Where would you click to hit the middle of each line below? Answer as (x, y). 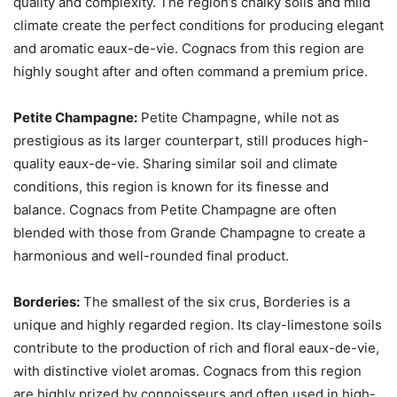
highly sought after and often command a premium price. (191, 71)
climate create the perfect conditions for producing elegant (198, 25)
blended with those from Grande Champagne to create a (189, 232)
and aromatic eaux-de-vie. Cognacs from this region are (189, 48)
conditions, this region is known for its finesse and (171, 186)
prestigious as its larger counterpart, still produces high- (191, 140)
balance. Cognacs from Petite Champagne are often (175, 209)
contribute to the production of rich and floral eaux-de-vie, (196, 347)
